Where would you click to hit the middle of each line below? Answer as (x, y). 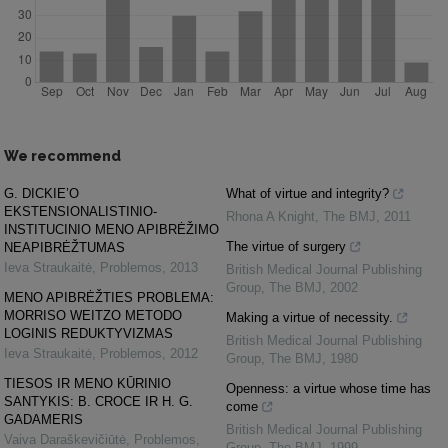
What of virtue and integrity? (307, 193)
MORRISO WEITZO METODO (93, 315)
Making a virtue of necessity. (309, 317)
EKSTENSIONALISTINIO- (80, 211)
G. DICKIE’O (41, 193)
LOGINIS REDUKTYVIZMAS (88, 333)
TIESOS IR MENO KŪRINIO (87, 383)
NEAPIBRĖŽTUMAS (64, 247)
